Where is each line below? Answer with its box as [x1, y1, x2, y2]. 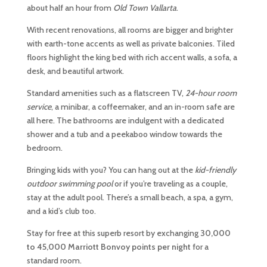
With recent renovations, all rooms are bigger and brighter [26, 24, 233, 35]
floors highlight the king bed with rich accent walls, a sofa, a [26, 52, 237, 63]
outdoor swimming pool [26, 178, 113, 189]
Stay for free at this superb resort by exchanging [26, 228, 200, 238]
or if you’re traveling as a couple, [112, 178, 228, 189]
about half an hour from [26, 2, 113, 13]
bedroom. [26, 142, 63, 153]
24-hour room [183, 88, 237, 98]
